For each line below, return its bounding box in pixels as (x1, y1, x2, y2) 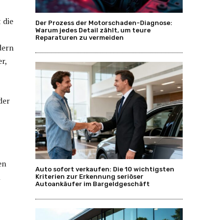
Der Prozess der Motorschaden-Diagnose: (35, 19, 172, 27)
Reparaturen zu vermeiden (35, 33, 124, 41)
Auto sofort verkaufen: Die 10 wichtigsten (35, 165, 174, 173)
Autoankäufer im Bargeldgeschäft (35, 180, 150, 188)
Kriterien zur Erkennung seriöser (35, 172, 143, 180)
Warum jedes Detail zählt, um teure (35, 26, 151, 34)
